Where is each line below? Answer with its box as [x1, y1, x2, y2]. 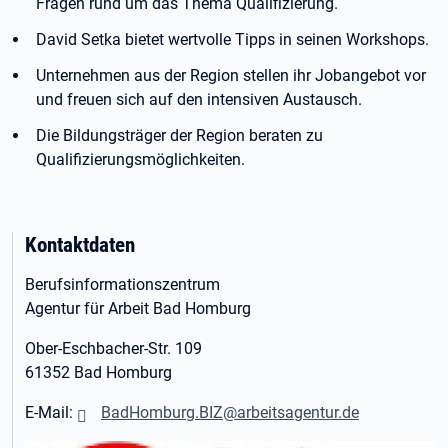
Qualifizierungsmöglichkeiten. [36, 150, 249, 169]
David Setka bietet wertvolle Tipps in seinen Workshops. [36, 30, 429, 49]
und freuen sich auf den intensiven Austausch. [36, 90, 366, 109]
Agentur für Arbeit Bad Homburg [25, 299, 255, 318]
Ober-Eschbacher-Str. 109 [25, 339, 202, 358]
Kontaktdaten [25, 232, 135, 257]
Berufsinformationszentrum [25, 275, 224, 294]
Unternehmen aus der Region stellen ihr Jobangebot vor [36, 66, 426, 85]
